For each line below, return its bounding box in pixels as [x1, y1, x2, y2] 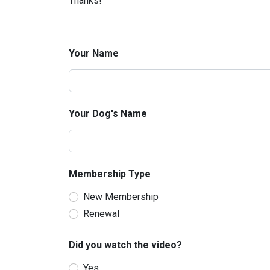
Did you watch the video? [69, 239, 182, 251]
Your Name [69, 48, 119, 59]
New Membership [83, 191, 159, 202]
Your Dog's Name [69, 108, 147, 119]
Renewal [83, 208, 119, 219]
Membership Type [69, 168, 151, 180]
